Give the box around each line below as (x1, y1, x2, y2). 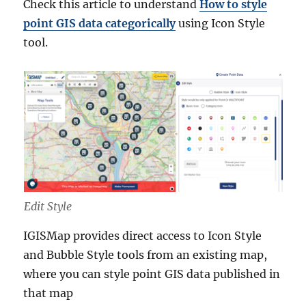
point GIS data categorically (23, 16, 176, 30)
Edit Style (23, 199, 72, 214)
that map (23, 286, 74, 301)
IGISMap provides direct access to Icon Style (23, 229, 262, 243)
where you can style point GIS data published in (23, 267, 281, 281)
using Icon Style (176, 16, 266, 30)
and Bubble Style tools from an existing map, (23, 248, 268, 262)
